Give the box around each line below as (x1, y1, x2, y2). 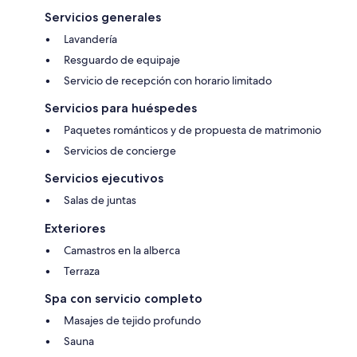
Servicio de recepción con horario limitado (64, 73, 272, 88)
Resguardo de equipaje (64, 52, 180, 67)
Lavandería (64, 31, 117, 46)
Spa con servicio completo (45, 290, 202, 306)
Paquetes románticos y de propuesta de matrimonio (64, 122, 321, 137)
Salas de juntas (64, 192, 136, 207)
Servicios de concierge (64, 143, 176, 158)
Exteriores (45, 220, 105, 236)
